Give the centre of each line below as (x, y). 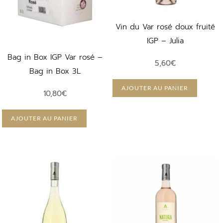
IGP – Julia (165, 41)
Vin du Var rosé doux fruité (165, 27)
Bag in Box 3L (55, 71)
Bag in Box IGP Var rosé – (55, 57)
